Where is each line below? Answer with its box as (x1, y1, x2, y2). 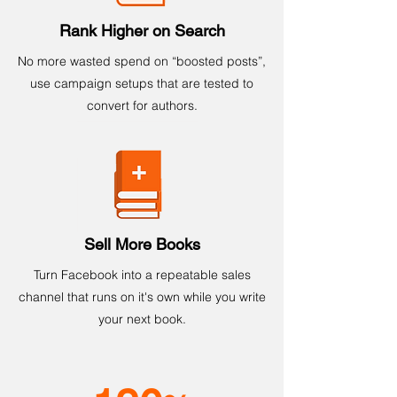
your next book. (97, 311, 186, 327)
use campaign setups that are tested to (30, 75, 253, 91)
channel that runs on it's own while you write (18, 289, 266, 305)
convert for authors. (86, 97, 198, 113)
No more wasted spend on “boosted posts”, (18, 53, 266, 69)
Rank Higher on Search (58, 21, 225, 40)
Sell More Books (83, 235, 200, 253)
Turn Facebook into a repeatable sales (33, 267, 251, 283)
